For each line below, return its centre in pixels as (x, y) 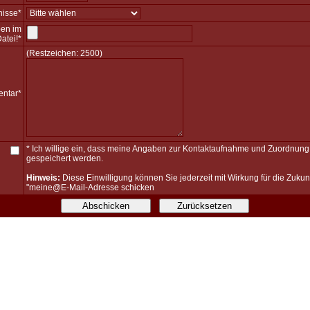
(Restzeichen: (53, 53)
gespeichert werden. (64, 158)
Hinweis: (43, 178)
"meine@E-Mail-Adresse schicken (90, 188)
